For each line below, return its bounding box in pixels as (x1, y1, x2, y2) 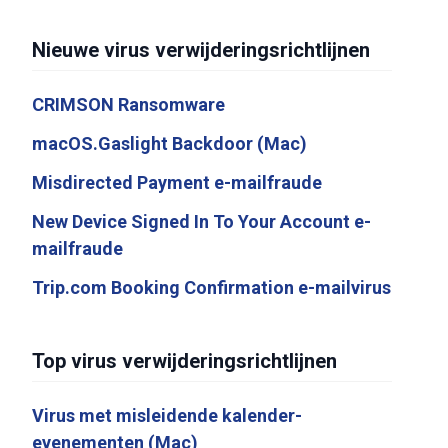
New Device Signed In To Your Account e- (32, 211, 371, 232)
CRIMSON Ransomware (32, 94, 225, 115)
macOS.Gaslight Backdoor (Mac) (32, 133, 307, 154)
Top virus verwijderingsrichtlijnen (32, 349, 337, 373)
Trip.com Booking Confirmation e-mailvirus (32, 277, 391, 298)
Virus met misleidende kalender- (32, 405, 302, 426)
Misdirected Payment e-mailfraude (32, 172, 322, 193)
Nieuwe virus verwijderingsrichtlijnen (32, 38, 370, 62)
